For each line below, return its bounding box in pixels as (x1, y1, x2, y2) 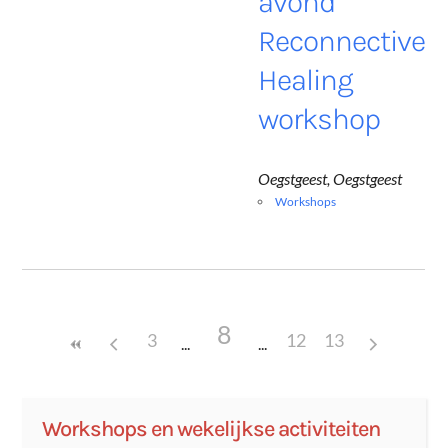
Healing (258, 62, 354, 99)
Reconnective (258, 23, 426, 60)
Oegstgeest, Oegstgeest (258, 169, 403, 189)
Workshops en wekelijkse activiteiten (42, 416, 381, 443)
